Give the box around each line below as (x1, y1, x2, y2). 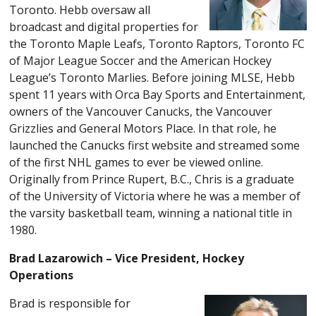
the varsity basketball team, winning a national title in (9, 205, 293, 221)
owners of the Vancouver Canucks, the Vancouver (9, 103, 273, 119)
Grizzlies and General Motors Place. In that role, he (9, 120, 277, 136)
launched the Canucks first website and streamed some (9, 137, 300, 153)
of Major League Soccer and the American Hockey (9, 52, 272, 68)
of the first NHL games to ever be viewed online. (9, 154, 264, 170)
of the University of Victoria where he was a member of (9, 188, 301, 204)
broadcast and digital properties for (9, 18, 199, 35)
